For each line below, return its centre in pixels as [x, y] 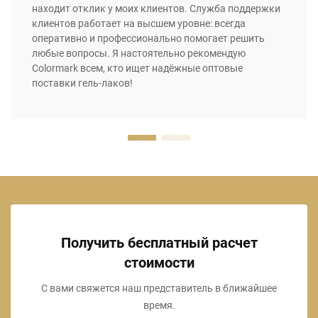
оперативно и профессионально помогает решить [148, 39]
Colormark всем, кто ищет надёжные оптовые [137, 68]
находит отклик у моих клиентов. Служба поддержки [156, 9]
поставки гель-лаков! [82, 83]
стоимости [159, 263]
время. [159, 306]
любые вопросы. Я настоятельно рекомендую [139, 54]
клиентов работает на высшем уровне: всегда [139, 24]
